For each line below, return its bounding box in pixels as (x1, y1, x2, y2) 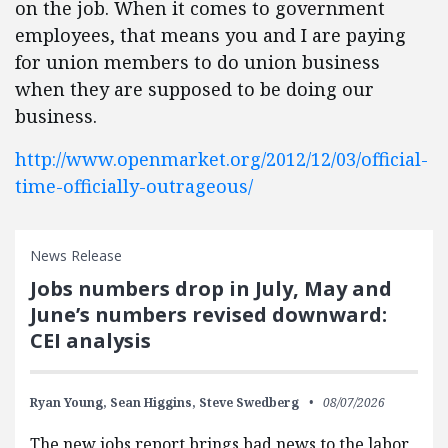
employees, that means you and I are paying (15, 23, 406, 47)
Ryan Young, (30, 394, 107, 411)
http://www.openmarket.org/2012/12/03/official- (15, 147, 428, 171)
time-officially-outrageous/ (15, 174, 253, 198)
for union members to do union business (15, 50, 380, 74)
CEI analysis (30, 327, 151, 354)
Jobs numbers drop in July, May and (30, 275, 392, 302)
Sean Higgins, (110, 394, 196, 411)
